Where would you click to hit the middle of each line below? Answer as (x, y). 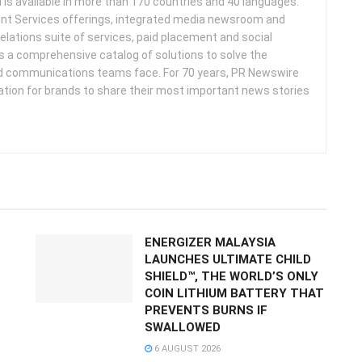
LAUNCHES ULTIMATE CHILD (228, 259)
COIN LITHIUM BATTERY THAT (234, 293)
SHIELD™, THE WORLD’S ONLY (232, 276)
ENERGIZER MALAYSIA (210, 242)
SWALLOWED (183, 327)
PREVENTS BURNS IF (206, 310)
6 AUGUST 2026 (186, 348)
